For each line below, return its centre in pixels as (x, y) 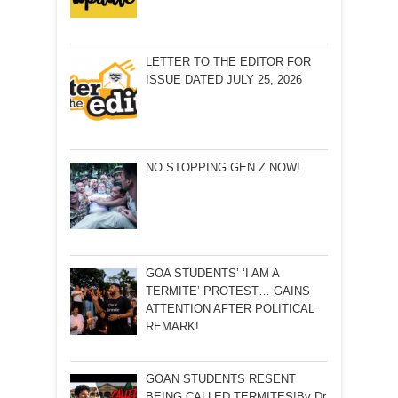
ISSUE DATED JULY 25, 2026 (223, 79)
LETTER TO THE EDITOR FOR (228, 61)
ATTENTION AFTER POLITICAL (230, 309)
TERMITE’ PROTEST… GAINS (227, 291)
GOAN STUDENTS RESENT (220, 379)
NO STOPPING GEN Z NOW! (223, 168)
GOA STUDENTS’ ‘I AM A (212, 274)
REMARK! (172, 327)
